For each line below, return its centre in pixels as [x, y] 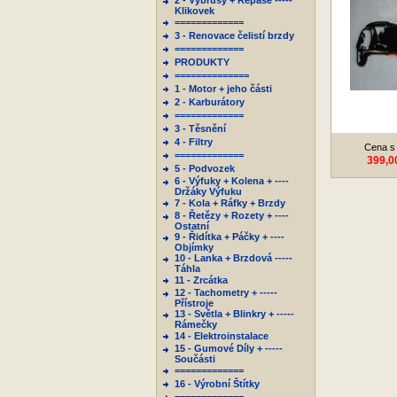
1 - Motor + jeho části [223, 89]
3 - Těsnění [200, 128]
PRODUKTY [202, 62]
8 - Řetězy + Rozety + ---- [232, 215]
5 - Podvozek [205, 168]
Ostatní [192, 226]
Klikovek [195, 11]
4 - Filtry [194, 142]
